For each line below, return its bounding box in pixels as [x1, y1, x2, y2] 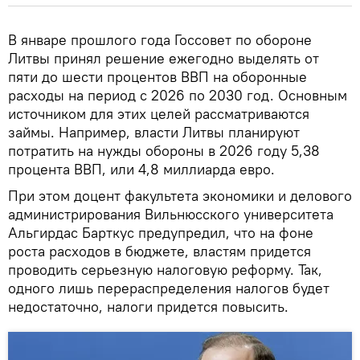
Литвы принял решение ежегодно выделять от [8, 48, 319, 67]
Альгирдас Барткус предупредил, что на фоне [8, 223, 313, 242]
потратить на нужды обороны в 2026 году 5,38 [8, 141, 320, 160]
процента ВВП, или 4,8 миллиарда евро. [8, 159, 275, 178]
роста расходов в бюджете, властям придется [8, 241, 311, 260]
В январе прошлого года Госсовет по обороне [8, 30, 312, 49]
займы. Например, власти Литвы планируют [8, 122, 300, 141]
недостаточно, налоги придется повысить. [8, 297, 288, 316]
